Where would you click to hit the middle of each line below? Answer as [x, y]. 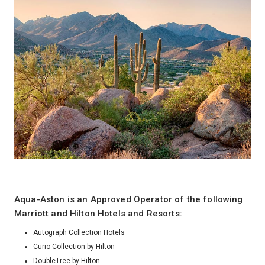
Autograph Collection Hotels [79, 232]
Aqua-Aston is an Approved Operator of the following [129, 200]
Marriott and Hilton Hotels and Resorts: [98, 214]
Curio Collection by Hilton [74, 246]
